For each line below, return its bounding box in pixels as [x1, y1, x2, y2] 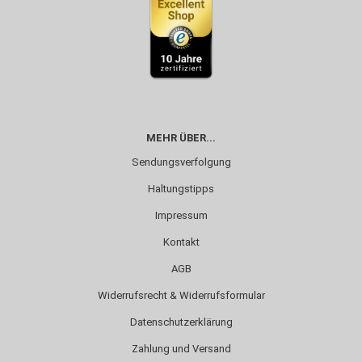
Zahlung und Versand [131, 343, 231, 356]
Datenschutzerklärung [129, 316, 233, 329]
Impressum [154, 209, 208, 222]
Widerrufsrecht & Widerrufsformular [97, 289, 265, 302]
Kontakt [162, 236, 200, 249]
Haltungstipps [148, 183, 214, 196]
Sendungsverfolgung [131, 156, 231, 169]
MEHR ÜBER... [146, 132, 216, 145]
